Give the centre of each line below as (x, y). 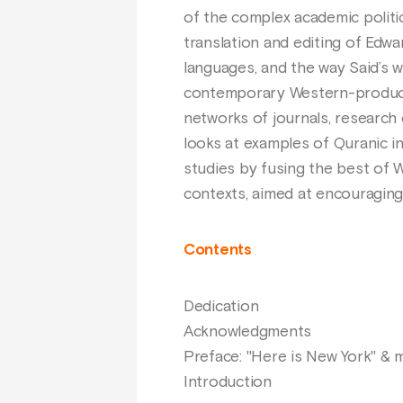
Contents (218, 251)
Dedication (221, 306)
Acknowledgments (248, 331)
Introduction (228, 382)
